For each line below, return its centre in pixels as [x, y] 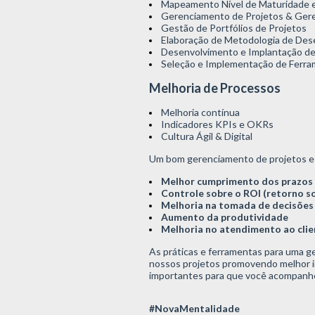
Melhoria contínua [200, 112]
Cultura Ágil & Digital [207, 136]
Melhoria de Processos [215, 88]
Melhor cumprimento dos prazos [237, 181]
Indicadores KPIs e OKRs [217, 124]
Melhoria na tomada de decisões [237, 205]
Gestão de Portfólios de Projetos [234, 27]
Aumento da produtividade [225, 217]
